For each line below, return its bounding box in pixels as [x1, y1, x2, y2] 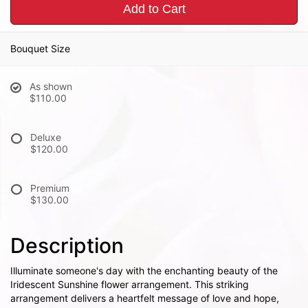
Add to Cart [122, 2, 186, 16]
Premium [30, 182, 69, 194]
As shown [30, 80, 72, 92]
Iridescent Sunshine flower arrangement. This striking [10, 278, 249, 290]
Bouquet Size [10, 43, 70, 54]
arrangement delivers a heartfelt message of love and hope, [10, 292, 279, 304]
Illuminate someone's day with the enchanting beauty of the [10, 265, 278, 276]
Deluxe [30, 131, 61, 143]
